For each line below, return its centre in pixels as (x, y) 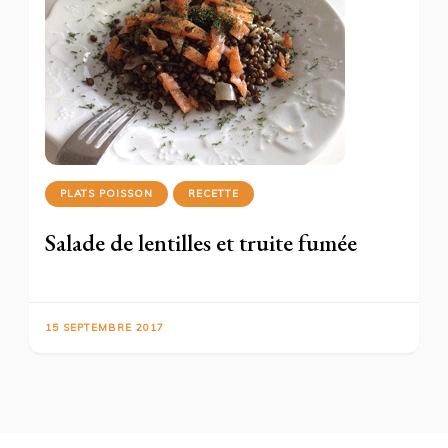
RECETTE (213, 193)
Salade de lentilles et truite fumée (201, 242)
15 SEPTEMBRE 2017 (104, 327)
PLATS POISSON (106, 193)
